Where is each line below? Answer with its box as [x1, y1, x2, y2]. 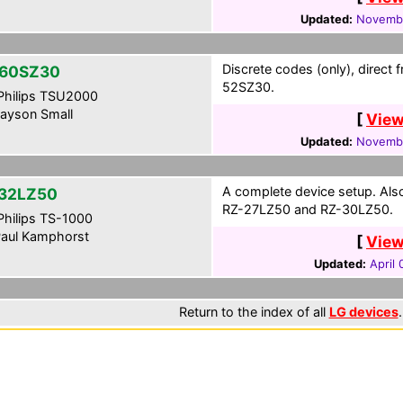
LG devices [328, 304, 399, 319]
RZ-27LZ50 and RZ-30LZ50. [222, 201, 393, 217]
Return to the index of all [178, 304, 329, 319]
